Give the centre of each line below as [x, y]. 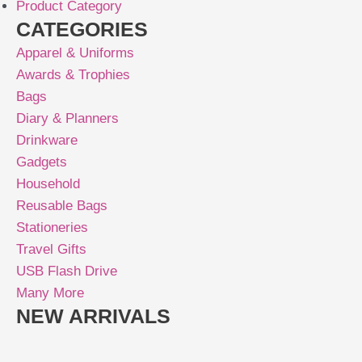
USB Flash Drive [67, 271]
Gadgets [42, 162]
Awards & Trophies [73, 75]
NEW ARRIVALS [93, 316]
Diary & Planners [67, 119]
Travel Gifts [51, 250]
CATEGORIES [82, 29]
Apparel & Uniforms [75, 53]
